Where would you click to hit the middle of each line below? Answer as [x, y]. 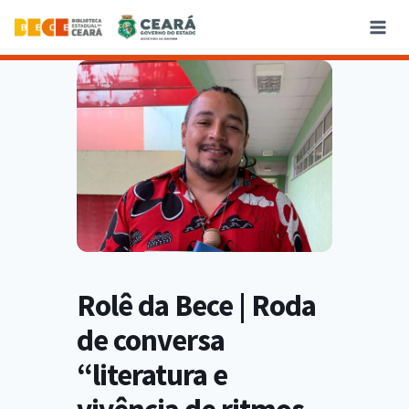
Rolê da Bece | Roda [196, 306]
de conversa [151, 341]
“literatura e [152, 375]
